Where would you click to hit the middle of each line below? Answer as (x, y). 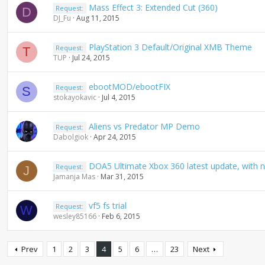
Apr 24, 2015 (114, 137)
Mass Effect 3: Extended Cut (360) (153, 7)
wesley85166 (75, 216)
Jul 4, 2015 (118, 97)
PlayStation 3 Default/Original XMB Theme (171, 47)
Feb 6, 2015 (121, 216)
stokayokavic (75, 97)
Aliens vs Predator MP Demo (145, 126)
